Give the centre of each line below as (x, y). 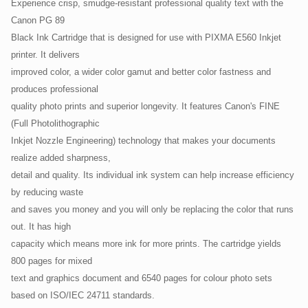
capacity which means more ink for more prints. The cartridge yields (146, 244)
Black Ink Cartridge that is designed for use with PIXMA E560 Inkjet (146, 38)
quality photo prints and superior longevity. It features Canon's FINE (145, 107)
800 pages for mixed (52, 261)
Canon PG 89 (39, 21)
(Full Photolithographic (57, 124)
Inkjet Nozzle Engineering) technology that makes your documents (143, 141)
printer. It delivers (47, 55)
